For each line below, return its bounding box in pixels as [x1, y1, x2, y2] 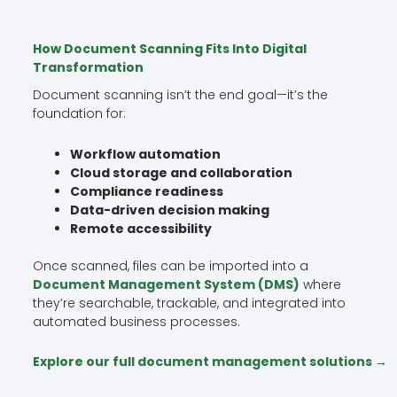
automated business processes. [32, 312, 240, 331]
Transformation [32, 58, 144, 77]
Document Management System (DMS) [32, 275, 300, 293]
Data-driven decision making [69, 200, 269, 219]
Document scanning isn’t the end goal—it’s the [32, 86, 328, 105]
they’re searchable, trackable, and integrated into [32, 293, 346, 312]
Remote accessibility [69, 219, 212, 237]
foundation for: [32, 105, 126, 123]
